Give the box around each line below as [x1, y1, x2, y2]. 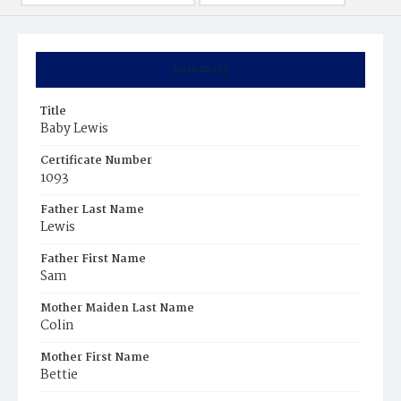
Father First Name [40, 250, 146, 269]
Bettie [40, 364, 78, 386]
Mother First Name [40, 348, 149, 367]
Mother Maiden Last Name [40, 299, 194, 318]
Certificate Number [40, 151, 152, 170]
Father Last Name [40, 200, 144, 219]
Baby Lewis [40, 118, 108, 140]
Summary [172, 60, 229, 79]
